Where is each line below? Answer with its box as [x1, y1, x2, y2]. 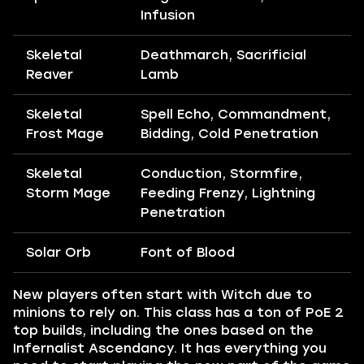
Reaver [26, 66, 73, 82]
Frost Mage [26, 125, 104, 141]
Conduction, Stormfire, [141, 165, 302, 181]
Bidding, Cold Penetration [141, 125, 318, 141]
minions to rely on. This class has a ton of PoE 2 [13, 304, 344, 320]
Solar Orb [26, 244, 91, 260]
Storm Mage [26, 184, 110, 201]
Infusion [141, 6, 195, 23]
